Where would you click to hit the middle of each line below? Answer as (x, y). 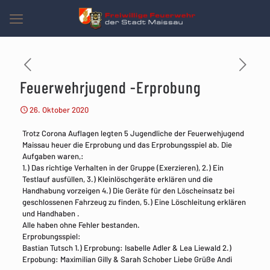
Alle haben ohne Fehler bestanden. (81, 225)
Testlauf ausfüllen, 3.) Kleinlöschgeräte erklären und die (117, 179)
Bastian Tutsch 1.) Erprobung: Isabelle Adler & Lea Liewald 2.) (127, 248)
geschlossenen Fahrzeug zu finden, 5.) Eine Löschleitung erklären (134, 202)
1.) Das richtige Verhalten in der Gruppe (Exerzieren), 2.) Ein (123, 168)
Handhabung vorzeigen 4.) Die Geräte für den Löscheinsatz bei (128, 190)
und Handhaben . (51, 213)
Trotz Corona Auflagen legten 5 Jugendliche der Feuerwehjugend (133, 133)
